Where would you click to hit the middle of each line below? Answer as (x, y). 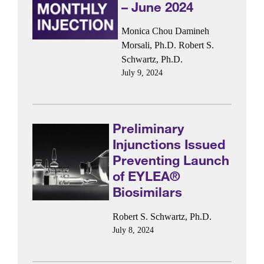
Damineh (192, 31)
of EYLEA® (147, 176)
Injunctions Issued (169, 144)
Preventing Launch (171, 160)
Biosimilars (148, 192)
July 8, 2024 (133, 230)
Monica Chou (147, 31)
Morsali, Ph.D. (148, 45)
